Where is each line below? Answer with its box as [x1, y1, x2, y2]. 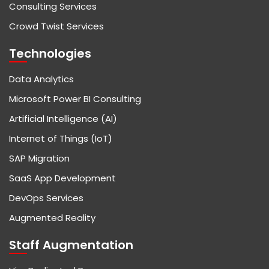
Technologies [9, 45, 91, 62]
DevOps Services [9, 192, 83, 205]
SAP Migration [9, 152, 70, 165]
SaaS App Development [9, 172, 116, 185]
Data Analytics [9, 73, 74, 86]
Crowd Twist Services [9, 20, 104, 33]
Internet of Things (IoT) [9, 132, 112, 145]
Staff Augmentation [9, 237, 133, 254]
